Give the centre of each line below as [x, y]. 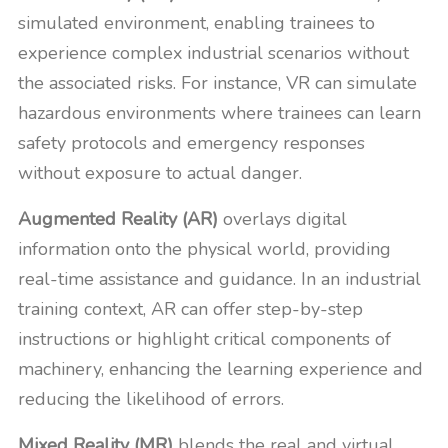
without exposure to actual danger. [160, 173]
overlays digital [282, 219]
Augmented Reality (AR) [118, 219]
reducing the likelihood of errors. [151, 399]
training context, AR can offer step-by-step [190, 309]
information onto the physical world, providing [204, 249]
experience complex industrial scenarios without [213, 53]
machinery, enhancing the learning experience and [220, 369]
